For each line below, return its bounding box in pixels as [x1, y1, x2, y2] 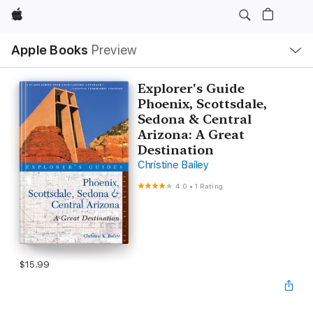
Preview [91, 42, 138, 58]
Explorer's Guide [137, 81, 245, 96]
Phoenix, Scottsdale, [137, 96, 267, 111]
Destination [137, 143, 214, 157]
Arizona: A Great [137, 127, 245, 142]
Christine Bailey [137, 159, 210, 171]
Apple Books [11, 42, 89, 58]
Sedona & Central [137, 112, 252, 126]
